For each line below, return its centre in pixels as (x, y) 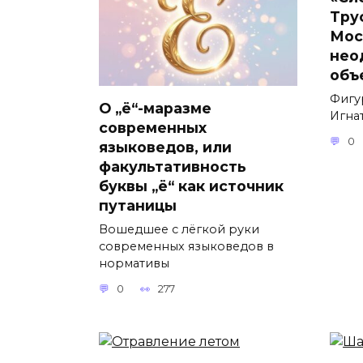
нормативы (134, 263)
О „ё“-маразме (155, 108)
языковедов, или (165, 147)
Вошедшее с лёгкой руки (179, 229)
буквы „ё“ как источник (191, 186)
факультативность (173, 166)
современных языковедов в (186, 246)
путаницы (138, 205)
